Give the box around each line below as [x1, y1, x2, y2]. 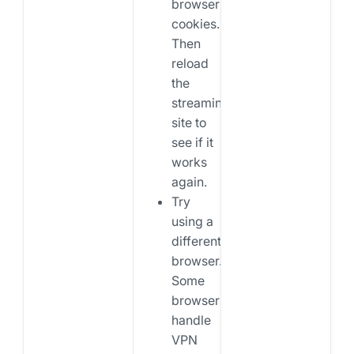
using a [171, 213, 213, 230]
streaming [171, 95, 230, 111]
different [171, 233, 221, 250]
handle [171, 312, 211, 329]
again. [171, 174, 207, 190]
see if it [171, 134, 213, 151]
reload [171, 55, 209, 72]
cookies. [171, 16, 220, 32]
